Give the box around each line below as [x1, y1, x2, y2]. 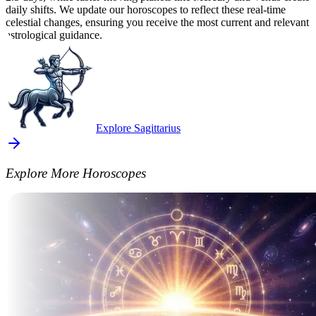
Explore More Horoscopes [6, 165, 146, 181]
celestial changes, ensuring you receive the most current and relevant [6, 16, 309, 29]
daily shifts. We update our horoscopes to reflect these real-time [6, 4, 286, 16]
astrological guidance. [6, 29, 102, 42]
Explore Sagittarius [96, 122, 181, 135]
